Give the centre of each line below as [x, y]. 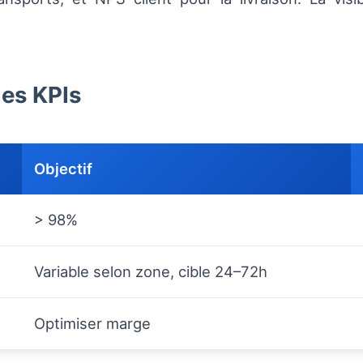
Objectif [63, 169]
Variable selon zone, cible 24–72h [151, 272]
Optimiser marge [92, 324]
